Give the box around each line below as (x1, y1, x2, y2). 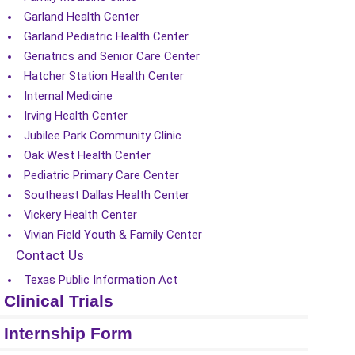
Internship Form (4, 324, 132, 343)
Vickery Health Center (24, 208, 137, 222)
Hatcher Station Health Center (24, 69, 184, 83)
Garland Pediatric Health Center (24, 29, 189, 44)
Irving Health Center (24, 109, 128, 123)
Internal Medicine (24, 89, 113, 103)
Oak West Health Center (24, 148, 151, 162)
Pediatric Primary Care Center (24, 168, 179, 182)
